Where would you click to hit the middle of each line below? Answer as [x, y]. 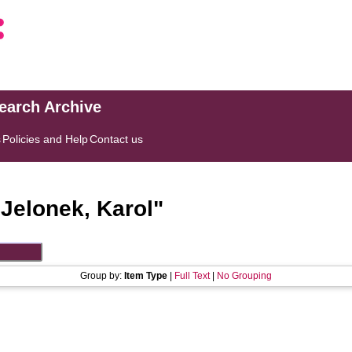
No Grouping [244, 276]
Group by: [102, 276]
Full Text [192, 276]
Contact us [117, 139]
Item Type [146, 276]
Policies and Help [46, 139]
